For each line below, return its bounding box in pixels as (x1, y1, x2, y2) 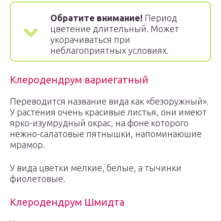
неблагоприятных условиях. (50, 45, 169, 55)
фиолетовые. (10, 174, 65, 184)
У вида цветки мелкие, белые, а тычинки (10, 163, 182, 173)
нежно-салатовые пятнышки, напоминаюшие (10, 129, 202, 139)
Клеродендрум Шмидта (10, 196, 124, 208)
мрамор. (10, 140, 45, 149)
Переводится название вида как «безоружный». (10, 96, 209, 106)
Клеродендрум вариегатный (10, 74, 148, 85)
